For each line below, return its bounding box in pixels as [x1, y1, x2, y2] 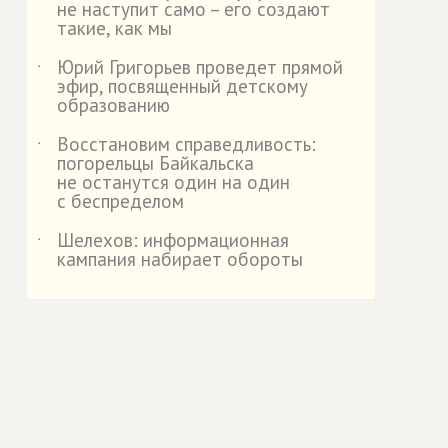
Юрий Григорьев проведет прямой [57, 55, 343, 79]
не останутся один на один [57, 170, 290, 194]
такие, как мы [57, 16, 172, 40]
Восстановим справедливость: [57, 132, 316, 156]
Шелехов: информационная [57, 228, 289, 252]
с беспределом [57, 189, 184, 213]
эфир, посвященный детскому [57, 74, 308, 98]
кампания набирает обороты [57, 247, 303, 271]
